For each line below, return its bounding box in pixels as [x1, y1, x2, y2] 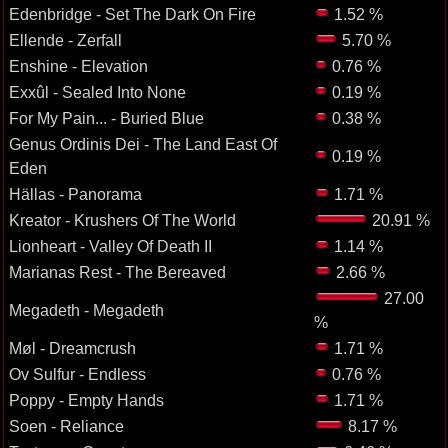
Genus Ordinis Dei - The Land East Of [8, 135, 277, 153]
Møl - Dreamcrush [8, 339, 136, 357]
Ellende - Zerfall [8, 31, 122, 49]
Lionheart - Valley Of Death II [8, 237, 212, 255]
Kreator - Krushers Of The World [8, 211, 236, 229]
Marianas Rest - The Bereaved [8, 263, 226, 281]
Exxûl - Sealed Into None [8, 83, 186, 101]
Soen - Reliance [8, 417, 124, 435]
